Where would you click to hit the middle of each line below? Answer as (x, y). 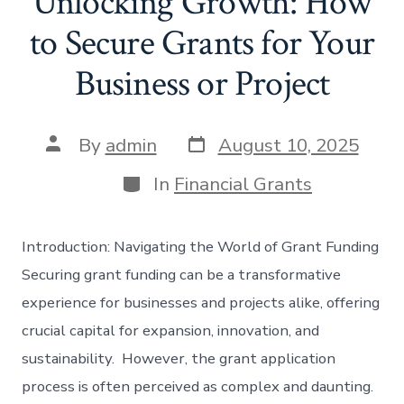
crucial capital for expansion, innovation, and (171, 331)
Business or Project (202, 83)
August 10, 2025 (288, 146)
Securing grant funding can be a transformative (182, 275)
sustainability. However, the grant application (179, 359)
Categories (167, 180)
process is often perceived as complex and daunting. (200, 387)
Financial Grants (243, 184)
